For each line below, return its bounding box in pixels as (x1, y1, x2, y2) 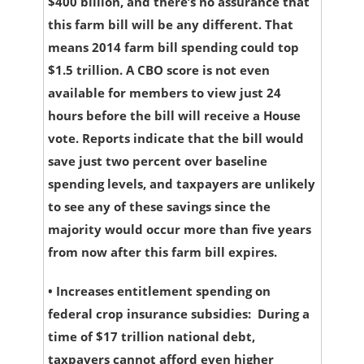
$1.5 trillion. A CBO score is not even (47, 62, 270, 79)
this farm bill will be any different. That (47, 16, 293, 33)
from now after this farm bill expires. (47, 244, 277, 261)
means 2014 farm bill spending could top (47, 39, 299, 56)
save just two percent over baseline (47, 153, 267, 170)
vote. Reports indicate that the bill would (47, 130, 304, 147)
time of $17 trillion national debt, (47, 328, 255, 345)
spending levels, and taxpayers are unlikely (47, 175, 315, 193)
